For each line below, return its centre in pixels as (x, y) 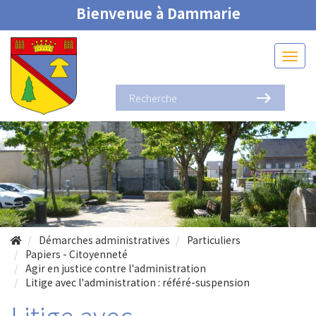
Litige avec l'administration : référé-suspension (138, 282)
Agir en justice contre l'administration (116, 268)
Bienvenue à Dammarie (158, 13)
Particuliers (214, 240)
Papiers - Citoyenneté (77, 254)
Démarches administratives (104, 240)
